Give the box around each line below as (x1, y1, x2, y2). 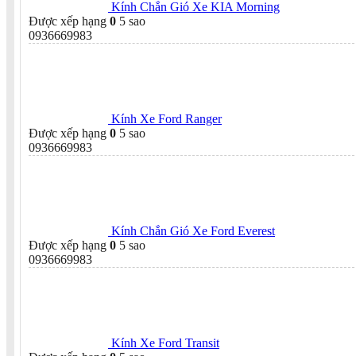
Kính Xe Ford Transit (111, 335, 219, 350)
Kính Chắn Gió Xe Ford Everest (111, 223, 275, 238)
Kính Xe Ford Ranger (111, 111, 222, 126)
